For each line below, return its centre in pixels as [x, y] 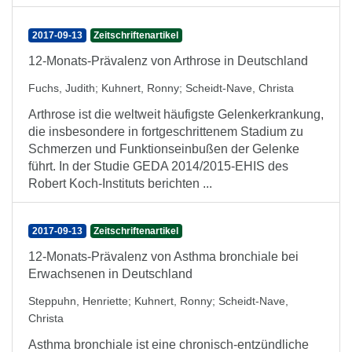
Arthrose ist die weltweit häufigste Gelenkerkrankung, [176, 114]
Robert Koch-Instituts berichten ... [120, 183]
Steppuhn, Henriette [78, 301]
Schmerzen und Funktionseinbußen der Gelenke [164, 149]
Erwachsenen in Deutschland [110, 274]
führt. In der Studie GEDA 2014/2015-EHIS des [158, 166]
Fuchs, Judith [62, 88]
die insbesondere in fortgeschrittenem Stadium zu [166, 132]
